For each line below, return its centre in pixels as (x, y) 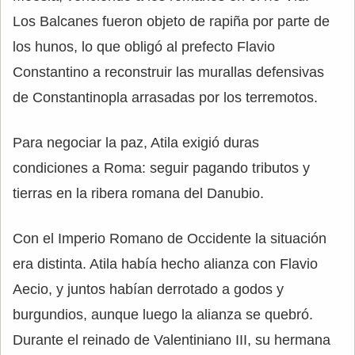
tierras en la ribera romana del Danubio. (138, 194)
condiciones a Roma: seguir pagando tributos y (161, 168)
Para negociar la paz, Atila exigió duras (136, 143)
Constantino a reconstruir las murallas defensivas (168, 73)
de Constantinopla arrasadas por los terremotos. (165, 98)
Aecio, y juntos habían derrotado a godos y (148, 290)
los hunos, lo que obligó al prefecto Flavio (144, 47)
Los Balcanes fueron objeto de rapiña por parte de (171, 22)
